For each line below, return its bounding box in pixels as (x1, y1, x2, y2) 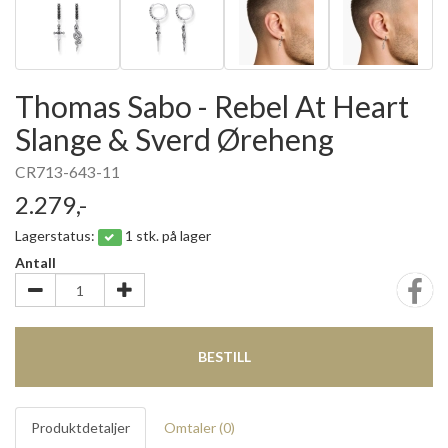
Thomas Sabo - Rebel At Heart (15, 88, 409, 124)
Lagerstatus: (15, 227, 98, 244)
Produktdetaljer (31, 419, 130, 436)
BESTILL (197, 348, 251, 365)
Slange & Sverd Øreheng (15, 121, 334, 157)
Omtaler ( (164, 419, 223, 436)
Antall (15, 254, 56, 271)
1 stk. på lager (124, 227, 211, 244)
